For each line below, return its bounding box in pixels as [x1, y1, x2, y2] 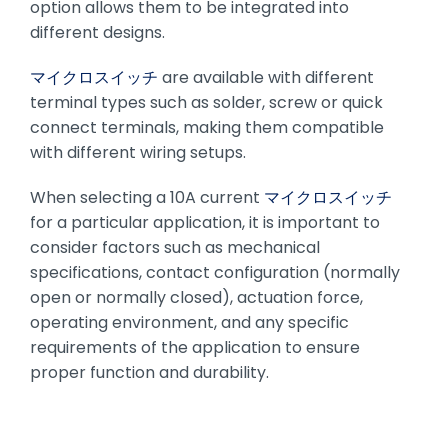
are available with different [157, 65, 374, 89]
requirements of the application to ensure [29, 335, 360, 359]
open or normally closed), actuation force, [29, 285, 363, 309]
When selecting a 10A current [29, 185, 264, 209]
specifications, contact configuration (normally [29, 260, 400, 284]
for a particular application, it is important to [29, 210, 380, 234]
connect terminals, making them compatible [29, 115, 384, 139]
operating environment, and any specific [29, 310, 349, 334]
